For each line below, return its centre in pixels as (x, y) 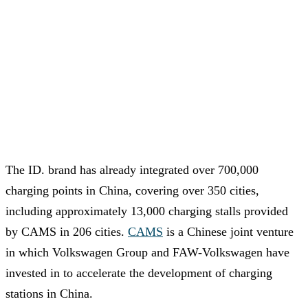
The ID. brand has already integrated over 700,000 (132, 170)
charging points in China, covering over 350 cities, (132, 191)
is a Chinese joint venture (228, 232)
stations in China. (49, 294)
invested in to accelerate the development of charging (139, 273)
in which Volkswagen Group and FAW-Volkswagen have (147, 253)
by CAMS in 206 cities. (67, 232)
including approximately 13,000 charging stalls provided (147, 211)
